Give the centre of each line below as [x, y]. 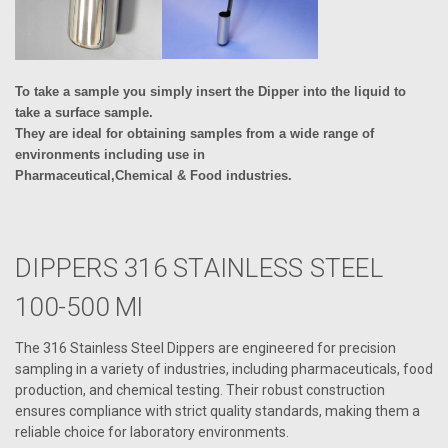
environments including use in [110, 154]
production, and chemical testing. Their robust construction [200, 389]
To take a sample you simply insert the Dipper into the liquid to [210, 91]
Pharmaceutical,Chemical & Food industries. [153, 175]
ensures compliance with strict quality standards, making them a [217, 410]
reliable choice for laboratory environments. [152, 431]
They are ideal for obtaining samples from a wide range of [194, 133]
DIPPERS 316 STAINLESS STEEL [199, 267]
